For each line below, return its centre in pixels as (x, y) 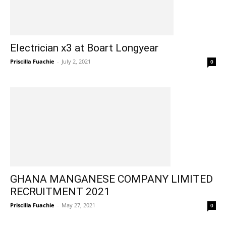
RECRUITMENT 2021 (60, 191)
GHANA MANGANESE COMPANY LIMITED (111, 179)
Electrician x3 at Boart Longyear (84, 48)
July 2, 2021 (76, 61)
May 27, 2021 (78, 205)
